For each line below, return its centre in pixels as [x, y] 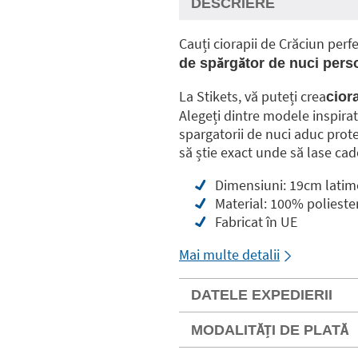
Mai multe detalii [229, 255]
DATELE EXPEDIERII [262, 295]
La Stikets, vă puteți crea [253, 96]
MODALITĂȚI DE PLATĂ [270, 330]
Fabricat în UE [256, 222]
